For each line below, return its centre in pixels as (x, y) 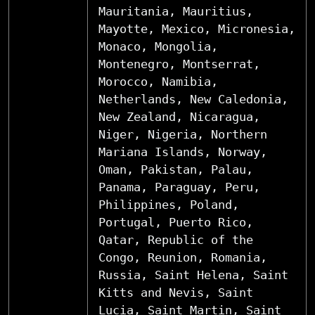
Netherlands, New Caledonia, (193, 99)
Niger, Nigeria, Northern (183, 134)
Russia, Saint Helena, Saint (193, 275)
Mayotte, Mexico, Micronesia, (197, 28)
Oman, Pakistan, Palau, (176, 169)
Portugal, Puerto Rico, (176, 222)
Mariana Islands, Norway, (183, 152)
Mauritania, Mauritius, (176, 11)
